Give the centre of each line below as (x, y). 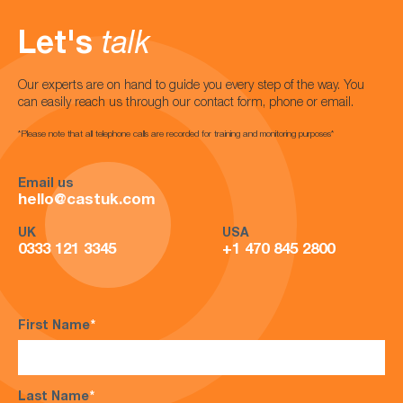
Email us (45, 184)
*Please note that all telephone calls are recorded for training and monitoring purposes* (176, 135)
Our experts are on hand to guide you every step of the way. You (191, 86)
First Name (54, 327)
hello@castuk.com (87, 201)
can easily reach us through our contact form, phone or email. (186, 103)
